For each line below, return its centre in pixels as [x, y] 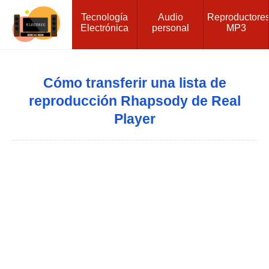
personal [170, 28]
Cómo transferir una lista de [134, 83]
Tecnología [105, 17]
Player [134, 119]
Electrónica [105, 28]
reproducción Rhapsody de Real [134, 101]
